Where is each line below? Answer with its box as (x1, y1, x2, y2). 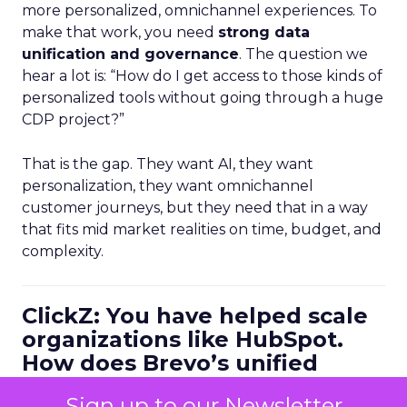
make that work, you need (22, 24, 218, 41)
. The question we (239, 45, 368, 63)
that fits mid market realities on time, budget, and (22, 221, 382, 238)
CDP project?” (22, 111, 124, 128)
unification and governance (22, 45, 239, 63)
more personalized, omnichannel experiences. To (22, 2, 377, 19)
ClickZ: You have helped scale (22, 303, 368, 329)
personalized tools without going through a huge (22, 89, 383, 106)
